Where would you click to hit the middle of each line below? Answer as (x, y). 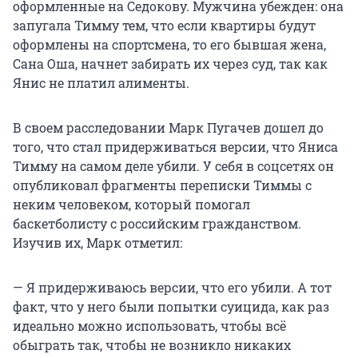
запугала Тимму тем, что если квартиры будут (164, 26)
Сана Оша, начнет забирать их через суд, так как (170, 64)
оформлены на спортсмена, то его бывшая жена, (169, 45)
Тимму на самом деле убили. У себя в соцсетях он (173, 166)
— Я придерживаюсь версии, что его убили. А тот (172, 288)
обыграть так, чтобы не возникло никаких (152, 345)
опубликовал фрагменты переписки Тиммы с (162, 185)
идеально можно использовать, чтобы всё (149, 326)
